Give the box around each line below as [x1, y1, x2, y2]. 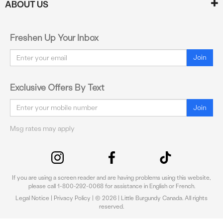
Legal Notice [15, 194, 49, 202]
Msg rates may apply [10, 124, 75, 133]
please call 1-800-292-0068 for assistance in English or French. [28, 182, 195, 190]
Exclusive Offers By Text [10, 82, 105, 93]
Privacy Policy [54, 194, 91, 202]
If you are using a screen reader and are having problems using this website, [12, 174, 211, 181]
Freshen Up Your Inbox [10, 32, 99, 43]
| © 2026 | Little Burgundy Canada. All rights [91, 194, 208, 202]
